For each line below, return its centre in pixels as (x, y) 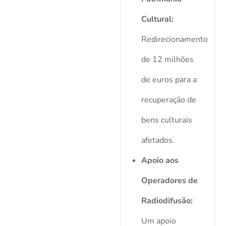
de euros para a (169, 80)
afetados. (158, 140)
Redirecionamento (174, 40)
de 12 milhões (167, 60)
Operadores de (169, 181)
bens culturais (166, 120)
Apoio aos (160, 161)
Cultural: (157, 19)
